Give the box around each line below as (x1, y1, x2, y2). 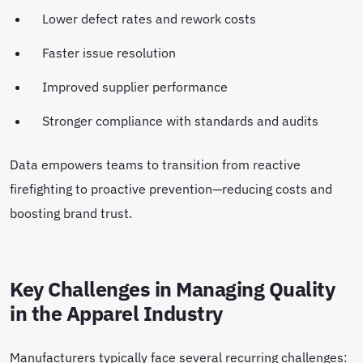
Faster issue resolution (42, 44, 179, 61)
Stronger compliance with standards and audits (42, 112, 322, 129)
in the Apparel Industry (10, 301, 223, 327)
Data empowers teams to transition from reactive (10, 156, 301, 173)
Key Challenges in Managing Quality (10, 276, 335, 302)
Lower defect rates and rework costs (42, 10, 259, 27)
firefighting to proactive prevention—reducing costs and (10, 180, 332, 197)
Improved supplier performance (42, 78, 231, 95)
